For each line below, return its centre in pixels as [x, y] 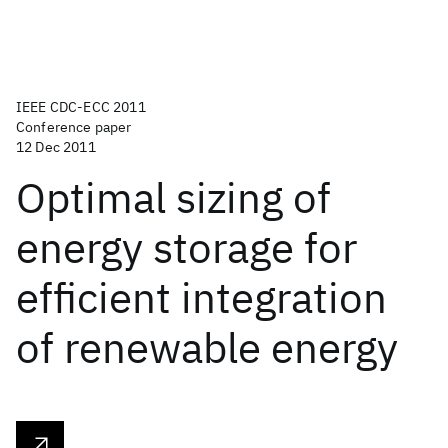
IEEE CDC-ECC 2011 [81, 107]
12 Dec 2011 [56, 147]
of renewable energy [207, 347]
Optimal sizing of [173, 197]
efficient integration [201, 297]
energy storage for [186, 247]
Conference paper [74, 127]
